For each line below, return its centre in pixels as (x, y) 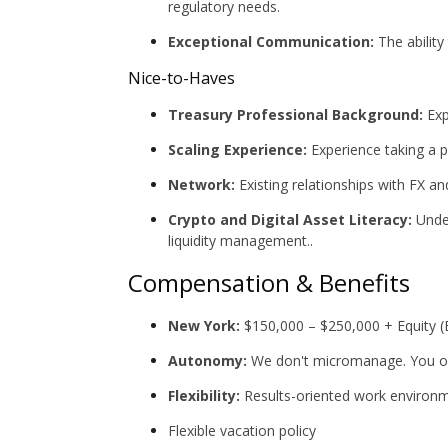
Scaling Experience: (237, 149)
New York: (204, 325)
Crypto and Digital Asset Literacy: (290, 219)
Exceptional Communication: (271, 41)
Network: (201, 184)
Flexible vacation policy (242, 430)
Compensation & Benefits (269, 282)
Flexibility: (204, 395)
